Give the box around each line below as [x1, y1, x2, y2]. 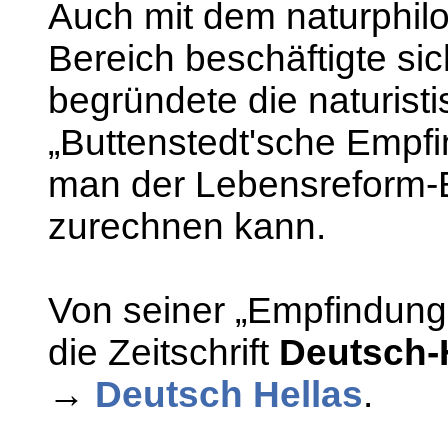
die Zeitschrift [48, 332, 279, 374]
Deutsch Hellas [95, 374, 363, 416]
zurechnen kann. [48, 206, 326, 248]
